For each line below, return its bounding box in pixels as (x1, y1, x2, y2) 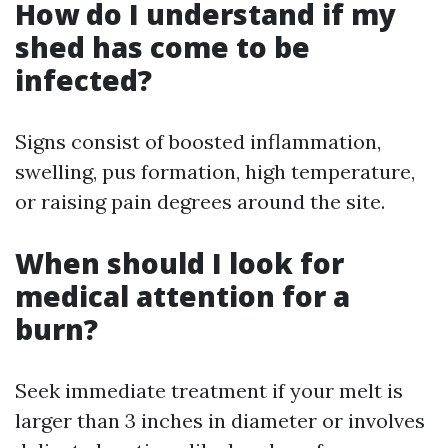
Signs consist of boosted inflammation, (15, 129, 381, 155)
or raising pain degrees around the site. (15, 189, 385, 215)
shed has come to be (15, 28, 310, 67)
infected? (15, 61, 152, 100)
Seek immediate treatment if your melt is (15, 378, 403, 404)
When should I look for (15, 244, 344, 283)
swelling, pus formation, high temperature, (15, 159, 415, 185)
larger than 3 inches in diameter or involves (15, 408, 425, 434)
